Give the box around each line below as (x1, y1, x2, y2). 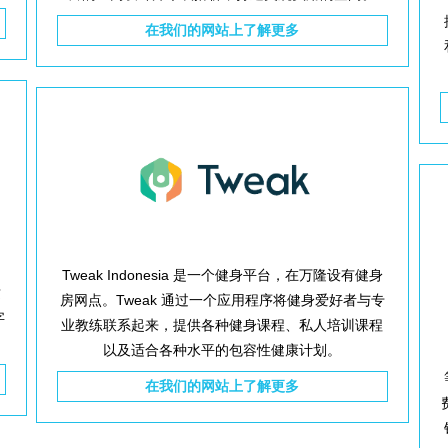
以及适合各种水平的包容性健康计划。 (103, 342, 342, 358)
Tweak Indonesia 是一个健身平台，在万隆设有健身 (61, 267, 383, 283)
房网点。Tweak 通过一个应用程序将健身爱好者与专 (59, 292, 385, 308)
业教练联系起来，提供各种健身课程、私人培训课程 (61, 317, 384, 333)
